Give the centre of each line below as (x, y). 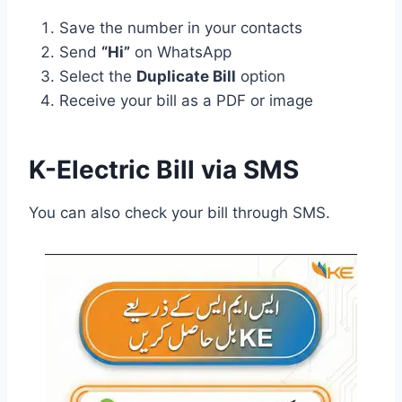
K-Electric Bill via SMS (164, 169)
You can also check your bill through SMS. (179, 212)
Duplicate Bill (186, 76)
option (261, 76)
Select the (98, 76)
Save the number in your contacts (181, 27)
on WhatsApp (181, 52)
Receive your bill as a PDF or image (186, 100)
